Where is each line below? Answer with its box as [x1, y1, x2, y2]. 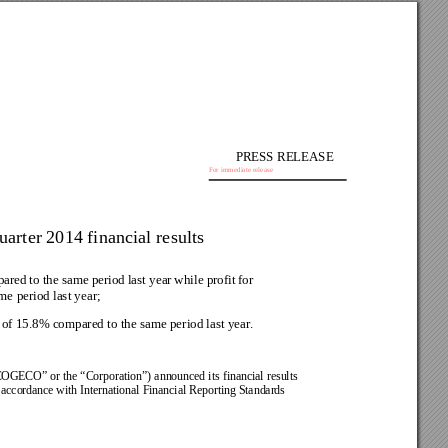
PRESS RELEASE [235, 148, 334, 164]
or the [49, 369, 80, 383]
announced [154, 369, 208, 383]
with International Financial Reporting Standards [55, 383, 288, 397]
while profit [174, 272, 239, 288]
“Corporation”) [80, 369, 154, 383]
